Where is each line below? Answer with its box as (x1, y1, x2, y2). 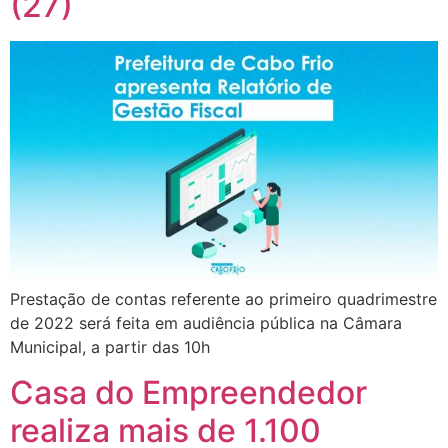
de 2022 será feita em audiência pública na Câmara (10, 313, 402, 334)
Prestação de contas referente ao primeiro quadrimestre (10, 289, 437, 310)
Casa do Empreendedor (10, 372, 367, 412)
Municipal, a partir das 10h (10, 337, 210, 358)
